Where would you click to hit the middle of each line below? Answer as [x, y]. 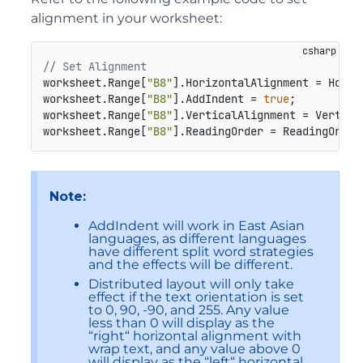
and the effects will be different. [190, 264]
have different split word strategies [201, 251]
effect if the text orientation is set [196, 297]
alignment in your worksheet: [126, 18]
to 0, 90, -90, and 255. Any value [189, 310]
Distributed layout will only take [191, 284]
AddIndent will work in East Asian [196, 225]
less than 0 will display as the [181, 322]
